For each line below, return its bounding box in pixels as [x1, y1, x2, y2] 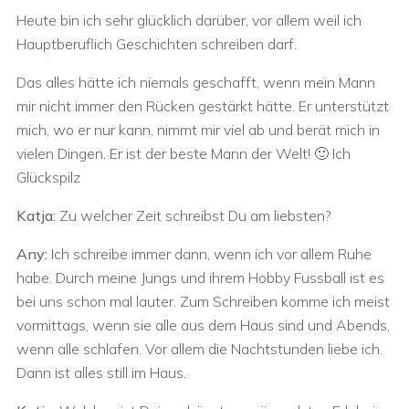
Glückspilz [16, 168, 80, 186]
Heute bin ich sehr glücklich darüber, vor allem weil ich [16, 11, 362, 29]
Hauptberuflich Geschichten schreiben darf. [16, 35, 297, 53]
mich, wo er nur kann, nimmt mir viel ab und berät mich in [16, 121, 380, 139]
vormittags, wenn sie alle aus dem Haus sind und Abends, [16, 316, 390, 334]
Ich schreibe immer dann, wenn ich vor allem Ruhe [51, 245, 372, 263]
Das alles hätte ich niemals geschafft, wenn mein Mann [16, 73, 375, 91]
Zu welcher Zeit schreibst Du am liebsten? [56, 206, 331, 225]
